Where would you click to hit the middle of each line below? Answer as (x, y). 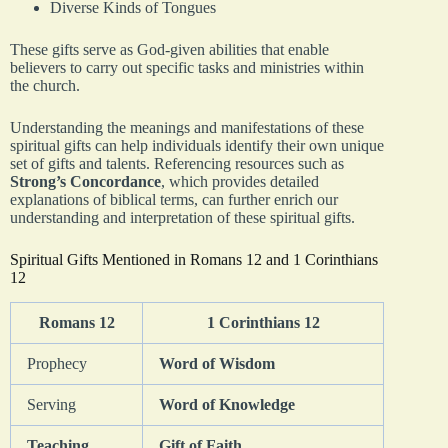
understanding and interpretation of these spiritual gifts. (182, 217)
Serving (51, 404)
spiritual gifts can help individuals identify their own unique (197, 145)
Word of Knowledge (227, 404)
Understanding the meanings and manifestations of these (187, 127)
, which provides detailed (240, 181)
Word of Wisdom (217, 363)
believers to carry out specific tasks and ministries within (187, 67)
